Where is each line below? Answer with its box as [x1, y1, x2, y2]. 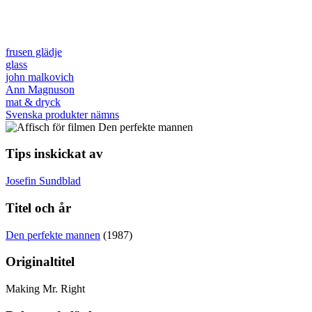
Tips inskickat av [6, 146, 103, 162]
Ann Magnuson [6, 83, 75, 95]
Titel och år [6, 200, 71, 215]
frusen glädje [6, 45, 62, 58]
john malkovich [6, 70, 74, 83]
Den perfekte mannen [6, 228, 100, 241]
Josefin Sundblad [6, 175, 81, 187]
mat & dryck [6, 95, 61, 108]
